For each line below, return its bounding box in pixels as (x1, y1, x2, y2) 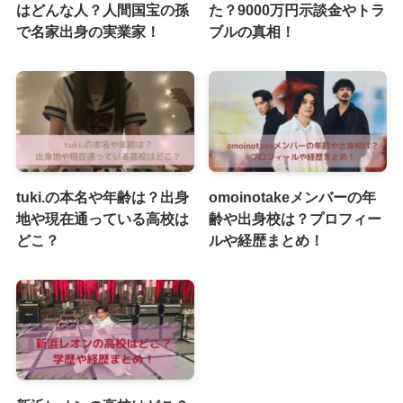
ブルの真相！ (209, 23, 296, 40)
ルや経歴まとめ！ (209, 231, 325, 248)
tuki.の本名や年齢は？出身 (15, 188, 189, 205)
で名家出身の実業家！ (15, 23, 160, 40)
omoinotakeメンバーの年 (209, 188, 377, 205)
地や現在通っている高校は (15, 210, 189, 227)
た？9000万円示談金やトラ (209, 2, 386, 18)
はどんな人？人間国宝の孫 (15, 2, 189, 18)
